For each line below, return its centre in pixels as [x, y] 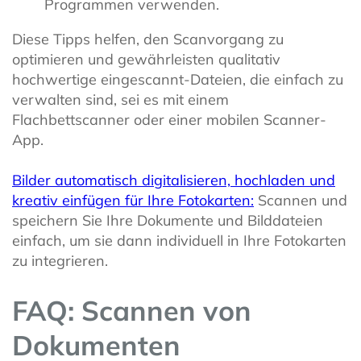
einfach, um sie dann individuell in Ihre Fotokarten [179, 240]
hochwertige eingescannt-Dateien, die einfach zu [178, 79]
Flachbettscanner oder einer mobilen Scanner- [169, 119]
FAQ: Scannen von [132, 310]
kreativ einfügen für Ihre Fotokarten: [133, 200]
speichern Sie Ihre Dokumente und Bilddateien [168, 220]
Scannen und [301, 200]
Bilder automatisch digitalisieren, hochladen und [174, 180]
